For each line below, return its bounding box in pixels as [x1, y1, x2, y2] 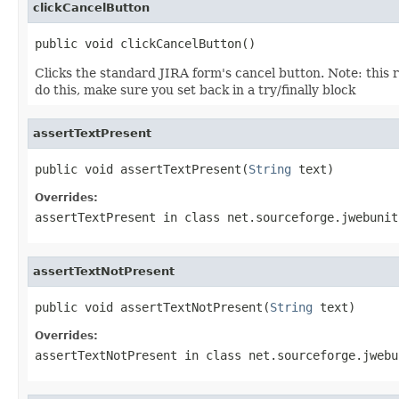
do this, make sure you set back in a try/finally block [35, 82, 355, 97]
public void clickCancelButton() [35, 36, 256, 51]
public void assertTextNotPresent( [35, 299, 270, 314]
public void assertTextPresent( [35, 161, 248, 176]
